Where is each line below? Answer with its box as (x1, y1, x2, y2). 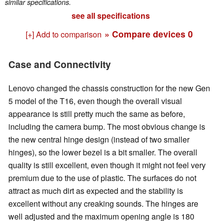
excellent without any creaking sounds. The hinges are (8, 197, 198, 209)
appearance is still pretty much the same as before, (8, 108, 185, 119)
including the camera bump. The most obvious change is (8, 120, 205, 132)
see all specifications (71, 10, 150, 22)
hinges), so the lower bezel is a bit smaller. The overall (8, 146, 197, 158)
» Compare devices (104, 28, 188, 40)
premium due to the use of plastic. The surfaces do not (8, 172, 196, 184)
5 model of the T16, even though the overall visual (8, 95, 182, 107)
